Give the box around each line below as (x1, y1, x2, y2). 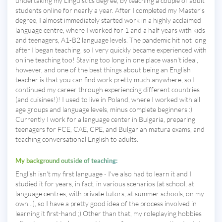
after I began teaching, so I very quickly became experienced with (15, 46, 207, 55)
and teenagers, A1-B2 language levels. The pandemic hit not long (15, 36, 206, 45)
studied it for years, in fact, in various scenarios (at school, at (15, 179, 194, 188)
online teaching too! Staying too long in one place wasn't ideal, (15, 55, 198, 64)
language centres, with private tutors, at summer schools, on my (15, 189, 204, 198)
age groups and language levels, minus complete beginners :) (15, 105, 192, 114)
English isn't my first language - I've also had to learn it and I (15, 169, 191, 178)
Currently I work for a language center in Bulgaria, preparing (15, 115, 195, 124)
